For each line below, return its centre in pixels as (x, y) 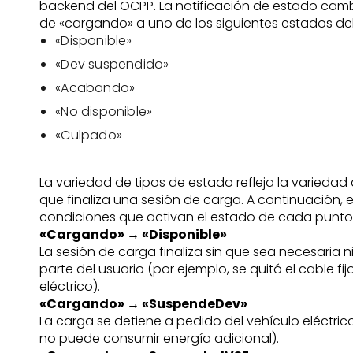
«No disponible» (104, 111)
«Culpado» (89, 135)
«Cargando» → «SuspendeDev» (144, 304)
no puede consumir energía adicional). (160, 338)
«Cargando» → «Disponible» (134, 234)
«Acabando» (95, 88)
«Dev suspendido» (112, 64)
